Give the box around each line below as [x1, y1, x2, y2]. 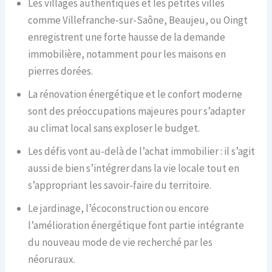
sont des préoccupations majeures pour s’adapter [28, 104, 246, 118]
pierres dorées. [28, 64, 93, 78]
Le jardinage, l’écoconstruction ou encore [28, 202, 209, 216]
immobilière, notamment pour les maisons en [28, 47, 226, 61]
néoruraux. [28, 253, 76, 267]
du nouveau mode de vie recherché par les [28, 236, 213, 250]
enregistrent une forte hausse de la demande [28, 30, 226, 44]
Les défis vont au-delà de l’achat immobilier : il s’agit [28, 144, 256, 158]
